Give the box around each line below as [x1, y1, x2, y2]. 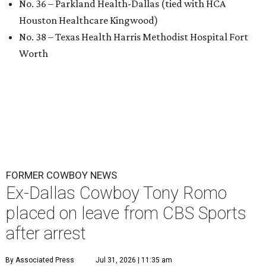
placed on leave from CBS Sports [6, 202, 246, 223]
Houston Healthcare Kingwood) [19, 14, 158, 26]
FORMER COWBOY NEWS [6, 169, 117, 181]
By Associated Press [5, 255, 74, 264]
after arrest [6, 223, 86, 243]
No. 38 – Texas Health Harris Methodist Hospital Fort [19, 30, 248, 43]
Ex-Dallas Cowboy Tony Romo [6, 182, 227, 203]
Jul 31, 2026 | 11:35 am [96, 255, 172, 264]
